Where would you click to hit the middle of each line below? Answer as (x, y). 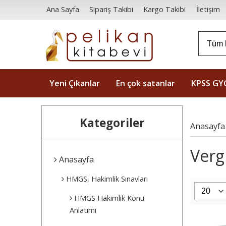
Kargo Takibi (165, 10)
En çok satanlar (146, 83)
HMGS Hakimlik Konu (108, 198)
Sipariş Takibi (111, 10)
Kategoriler (112, 123)
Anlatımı (83, 210)
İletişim (208, 10)
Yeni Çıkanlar (75, 83)
